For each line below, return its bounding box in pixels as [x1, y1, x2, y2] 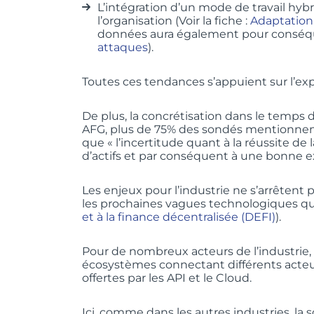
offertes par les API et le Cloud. [82, 271, 252, 285]
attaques [97, 40, 148, 54]
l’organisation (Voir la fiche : [97, 13, 250, 27]
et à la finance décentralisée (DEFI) [82, 210, 275, 224]
